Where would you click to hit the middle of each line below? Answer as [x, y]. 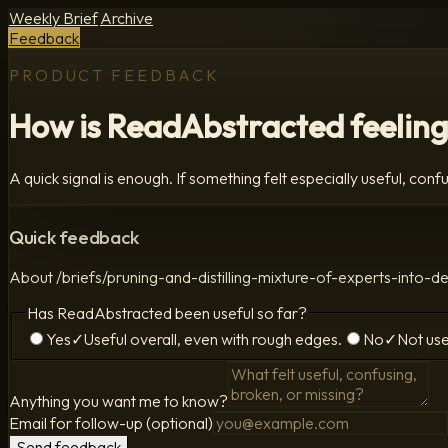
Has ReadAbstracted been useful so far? [167, 313]
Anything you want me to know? [118, 400]
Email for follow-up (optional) [111, 422]
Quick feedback [74, 236]
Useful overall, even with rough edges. [213, 338]
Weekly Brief [53, 18]
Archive [126, 18]
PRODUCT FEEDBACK [115, 75]
